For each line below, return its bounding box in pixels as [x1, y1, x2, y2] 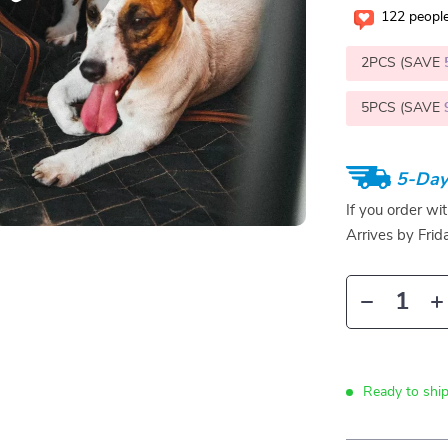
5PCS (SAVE [361, 101, 445, 115]
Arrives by [346, 228, 419, 243]
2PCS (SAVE [361, 56, 445, 70]
